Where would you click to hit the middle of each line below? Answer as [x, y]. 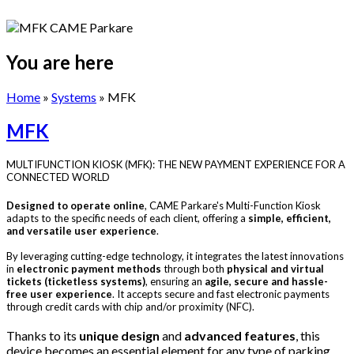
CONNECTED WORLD [58, 177]
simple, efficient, [290, 218]
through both [194, 269]
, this [308, 336]
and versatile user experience [81, 231]
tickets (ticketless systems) [76, 282]
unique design [119, 336]
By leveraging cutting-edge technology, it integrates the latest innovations [175, 256]
